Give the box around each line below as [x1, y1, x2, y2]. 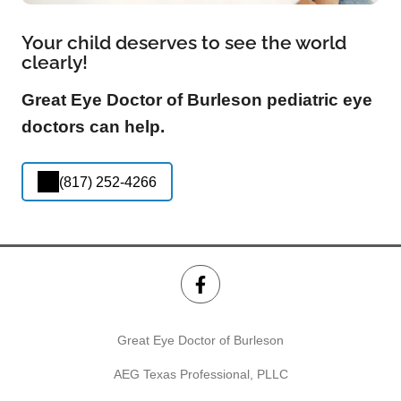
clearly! [21, 51, 88, 74]
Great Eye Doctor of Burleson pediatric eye [21, 90, 372, 110]
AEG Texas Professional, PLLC [113, 366, 288, 381]
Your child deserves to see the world [21, 31, 346, 55]
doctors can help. [21, 117, 165, 137]
